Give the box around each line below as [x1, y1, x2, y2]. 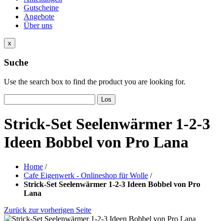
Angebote [24, 12, 54, 21]
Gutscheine [24, 3, 59, 12]
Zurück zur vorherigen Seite [4, 205, 91, 214]
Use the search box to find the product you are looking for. [4, 77, 185, 86]
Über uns [24, 21, 52, 30]
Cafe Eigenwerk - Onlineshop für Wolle [24, 171, 148, 180]
